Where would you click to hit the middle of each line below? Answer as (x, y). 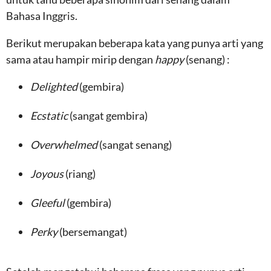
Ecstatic (50, 116)
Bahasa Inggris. (42, 16)
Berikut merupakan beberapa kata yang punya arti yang (135, 43)
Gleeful (48, 203)
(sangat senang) (135, 145)
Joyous (48, 174)
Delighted (55, 87)
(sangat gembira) (109, 116)
